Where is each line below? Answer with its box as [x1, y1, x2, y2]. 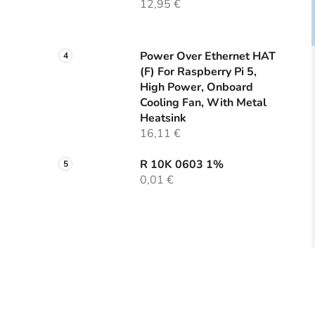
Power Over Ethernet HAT [140, 49, 276, 65]
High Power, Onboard [140, 79, 253, 96]
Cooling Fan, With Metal [140, 95, 266, 111]
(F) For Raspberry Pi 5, [140, 64, 257, 80]
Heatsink [140, 110, 186, 127]
